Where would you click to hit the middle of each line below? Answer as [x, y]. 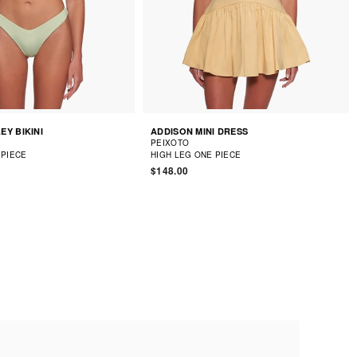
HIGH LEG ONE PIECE [196, 154]
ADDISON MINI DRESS [200, 131]
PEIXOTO [170, 142]
